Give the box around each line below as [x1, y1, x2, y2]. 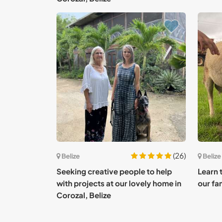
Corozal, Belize [56, 190, 111, 200]
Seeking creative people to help [56, 166, 172, 176]
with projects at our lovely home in [56, 178, 181, 188]
